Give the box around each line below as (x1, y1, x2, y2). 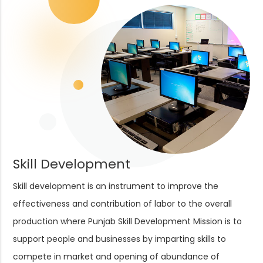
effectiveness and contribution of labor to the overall (13, 197, 232, 210)
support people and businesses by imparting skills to (13, 232, 227, 245)
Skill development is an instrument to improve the (13, 180, 219, 192)
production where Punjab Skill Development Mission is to (13, 215, 242, 227)
